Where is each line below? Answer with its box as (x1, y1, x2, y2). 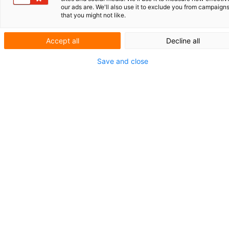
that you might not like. (61, 11, 126, 19)
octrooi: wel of (26, 77, 117, 93)
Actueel (26, 46, 74, 62)
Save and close (97, 57, 148, 65)
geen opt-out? (26, 92, 113, 108)
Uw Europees (26, 61, 108, 77)
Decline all (166, 36, 200, 45)
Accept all (45, 36, 79, 45)
